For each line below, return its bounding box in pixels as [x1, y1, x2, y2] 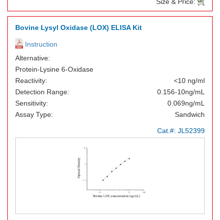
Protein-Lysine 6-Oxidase [15, 65, 93, 73]
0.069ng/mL [167, 99, 205, 107]
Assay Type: [15, 110, 53, 118]
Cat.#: [157, 127, 178, 135]
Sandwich [175, 110, 205, 118]
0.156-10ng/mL [157, 88, 205, 96]
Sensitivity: [15, 99, 48, 107]
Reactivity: [15, 77, 47, 84]
